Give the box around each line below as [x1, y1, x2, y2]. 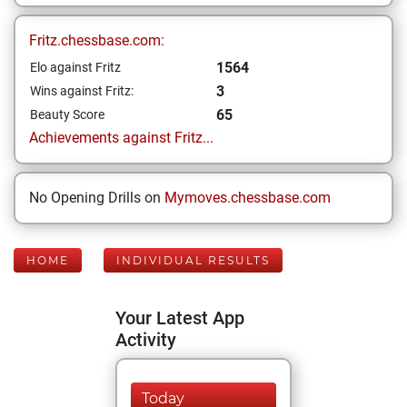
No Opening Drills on [29, 189, 164, 206]
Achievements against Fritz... [29, 129, 213, 146]
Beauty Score [30, 107, 104, 122]
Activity [115, 329, 176, 351]
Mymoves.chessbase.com [164, 189, 331, 206]
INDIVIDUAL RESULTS [116, 253, 270, 267]
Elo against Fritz [30, 60, 121, 74]
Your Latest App [115, 307, 244, 329]
